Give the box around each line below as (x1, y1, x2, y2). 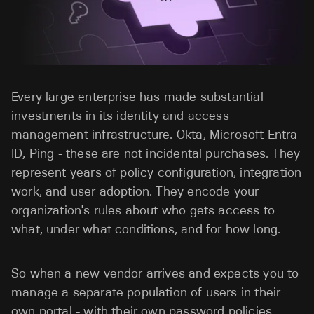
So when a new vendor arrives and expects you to (11, 266, 299, 281)
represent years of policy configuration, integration (11, 165, 302, 180)
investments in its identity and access (11, 108, 229, 123)
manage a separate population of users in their (11, 285, 281, 300)
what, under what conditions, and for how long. (11, 221, 281, 237)
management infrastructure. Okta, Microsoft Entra (11, 127, 298, 142)
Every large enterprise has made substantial (11, 89, 264, 104)
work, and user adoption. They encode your (11, 184, 259, 199)
